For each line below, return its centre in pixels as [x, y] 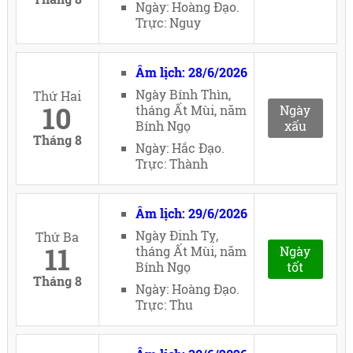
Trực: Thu [165, 305]
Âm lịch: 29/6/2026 [192, 213]
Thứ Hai [58, 96]
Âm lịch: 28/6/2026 [192, 72]
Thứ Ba [58, 237]
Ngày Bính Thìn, [184, 94]
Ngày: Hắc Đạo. [180, 148]
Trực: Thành [172, 163]
